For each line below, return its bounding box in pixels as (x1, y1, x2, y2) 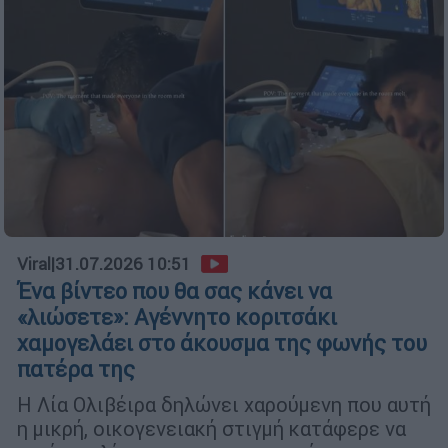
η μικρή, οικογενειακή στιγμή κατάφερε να (17, 416, 406, 442)
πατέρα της (17, 356, 135, 384)
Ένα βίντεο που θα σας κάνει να (17, 278, 332, 306)
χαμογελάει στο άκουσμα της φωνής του (17, 330, 427, 358)
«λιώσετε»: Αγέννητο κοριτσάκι (17, 304, 337, 332)
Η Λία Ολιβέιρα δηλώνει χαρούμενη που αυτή (17, 392, 431, 418)
